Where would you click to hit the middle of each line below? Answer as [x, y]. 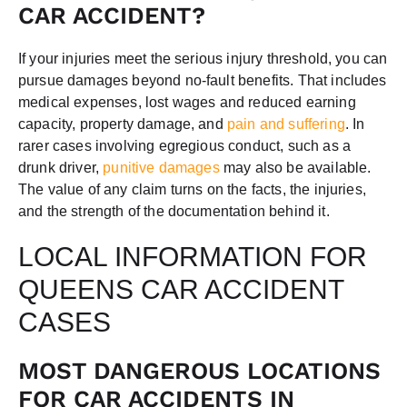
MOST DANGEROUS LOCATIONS [199, 370]
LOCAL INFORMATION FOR [193, 256]
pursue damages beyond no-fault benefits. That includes [203, 80]
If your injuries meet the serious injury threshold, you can [203, 58]
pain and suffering [284, 124]
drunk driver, [59, 167]
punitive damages [159, 167]
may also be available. [295, 167]
